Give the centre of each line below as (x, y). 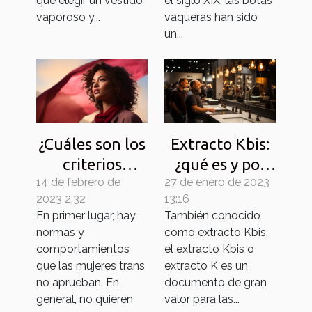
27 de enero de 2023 (217, 182)
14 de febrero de (78, 182)
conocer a (92, 205)
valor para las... (202, 299)
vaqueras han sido (211, 17)
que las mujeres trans (91, 266)
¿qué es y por (220, 164)
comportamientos (83, 249)
